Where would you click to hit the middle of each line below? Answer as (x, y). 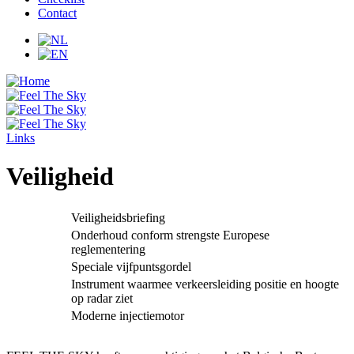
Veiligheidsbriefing (118, 217)
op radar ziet (102, 298)
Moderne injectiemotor (128, 315)
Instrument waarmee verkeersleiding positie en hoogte (205, 284)
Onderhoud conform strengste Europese (170, 235)
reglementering (108, 249)
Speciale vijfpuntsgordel (131, 266)
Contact (57, 13)
